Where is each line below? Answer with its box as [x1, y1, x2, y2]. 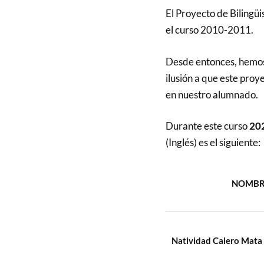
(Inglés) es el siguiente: [165, 136, 260, 148]
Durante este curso [165, 120, 249, 132]
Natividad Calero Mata [171, 235, 262, 246]
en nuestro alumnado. [165, 88, 258, 101]
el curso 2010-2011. [165, 24, 255, 36]
